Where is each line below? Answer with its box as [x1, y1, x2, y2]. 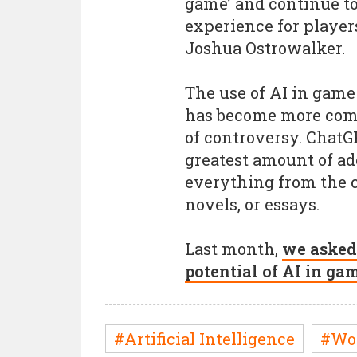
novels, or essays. [185, 194, 320, 214]
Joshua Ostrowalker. [185, 37, 345, 58]
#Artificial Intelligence [114, 328, 295, 349]
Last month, [185, 238, 282, 259]
